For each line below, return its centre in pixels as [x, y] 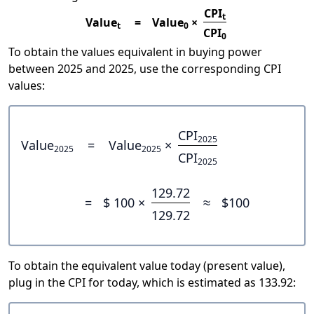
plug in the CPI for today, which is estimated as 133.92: [152, 282]
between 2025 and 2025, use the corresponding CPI [145, 69]
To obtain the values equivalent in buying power [135, 52]
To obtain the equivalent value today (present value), [147, 265]
